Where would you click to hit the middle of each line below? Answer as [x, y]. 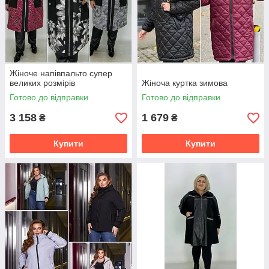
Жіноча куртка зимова [185, 83]
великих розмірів [42, 83]
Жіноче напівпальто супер [61, 74]
